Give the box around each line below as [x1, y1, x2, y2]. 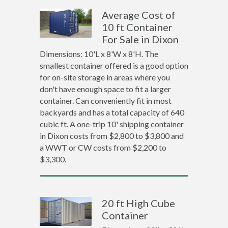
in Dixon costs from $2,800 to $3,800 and [39, 131, 184, 140]
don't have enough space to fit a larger [39, 84, 171, 94]
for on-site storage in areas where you [39, 72, 170, 82]
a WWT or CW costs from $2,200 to [39, 142, 166, 152]
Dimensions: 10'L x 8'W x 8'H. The [39, 49, 158, 59]
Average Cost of [102, 9, 176, 21]
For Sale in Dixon [102, 33, 179, 45]
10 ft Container [102, 21, 173, 33]
